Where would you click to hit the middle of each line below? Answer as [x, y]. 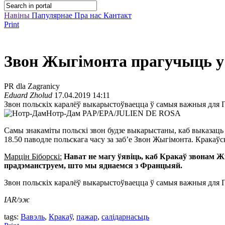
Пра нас [89, 15]
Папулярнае [53, 15]
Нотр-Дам [63, 113]
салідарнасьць [125, 216]
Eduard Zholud [28, 95]
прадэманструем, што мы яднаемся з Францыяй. [93, 165]
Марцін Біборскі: [33, 156]
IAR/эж [17, 199]
